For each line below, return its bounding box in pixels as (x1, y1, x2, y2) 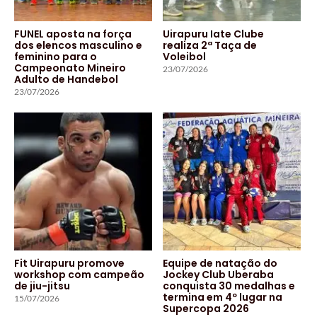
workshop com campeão (14, 267, 144, 282)
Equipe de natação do (163, 255, 277, 270)
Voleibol (163, 49, 206, 64)
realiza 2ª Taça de (163, 38, 257, 52)
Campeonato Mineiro (14, 60, 126, 75)
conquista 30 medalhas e (163, 278, 295, 293)
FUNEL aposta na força (14, 26, 132, 41)
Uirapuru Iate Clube (163, 26, 264, 41)
